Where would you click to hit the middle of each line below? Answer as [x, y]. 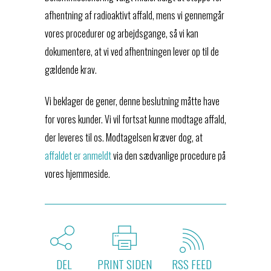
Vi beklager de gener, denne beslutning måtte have [132, 101]
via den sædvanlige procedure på [168, 155]
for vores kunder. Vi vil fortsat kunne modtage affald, [135, 119]
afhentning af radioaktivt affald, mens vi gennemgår [135, 15]
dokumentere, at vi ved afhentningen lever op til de [132, 51]
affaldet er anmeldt [78, 155]
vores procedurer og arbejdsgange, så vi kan [122, 33]
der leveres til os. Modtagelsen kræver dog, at [124, 137]
